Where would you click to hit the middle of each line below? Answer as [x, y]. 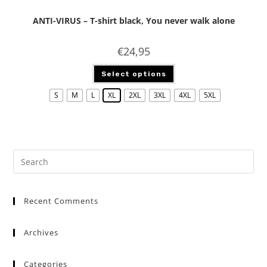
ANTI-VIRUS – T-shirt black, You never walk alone [133, 20]
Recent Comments [61, 201]
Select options [133, 74]
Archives [41, 232]
